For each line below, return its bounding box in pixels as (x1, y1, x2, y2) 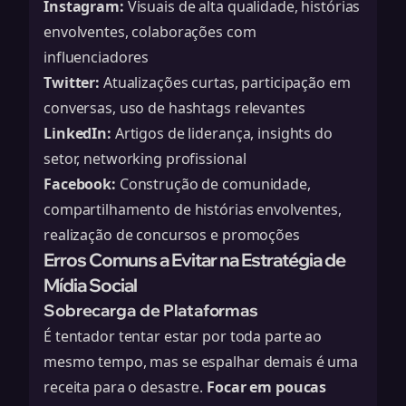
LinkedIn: (43, 123, 111, 143)
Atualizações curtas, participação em (100, 72, 351, 92)
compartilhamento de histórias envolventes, (43, 199, 342, 219)
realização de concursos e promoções (43, 225, 300, 245)
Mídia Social (43, 274, 137, 296)
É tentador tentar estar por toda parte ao (43, 326, 323, 346)
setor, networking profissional (43, 149, 246, 169)
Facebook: (43, 174, 116, 194)
